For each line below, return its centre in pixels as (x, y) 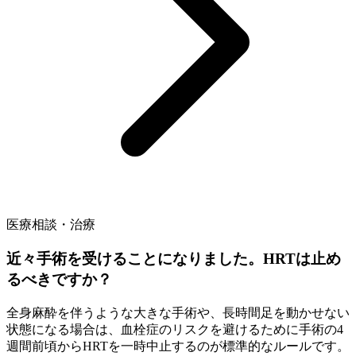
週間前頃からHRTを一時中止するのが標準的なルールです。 (178, 346)
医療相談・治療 (51, 225)
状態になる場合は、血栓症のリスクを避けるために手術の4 (175, 329)
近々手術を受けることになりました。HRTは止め (174, 258)
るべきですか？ (59, 279)
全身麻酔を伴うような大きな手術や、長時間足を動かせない (178, 312)
